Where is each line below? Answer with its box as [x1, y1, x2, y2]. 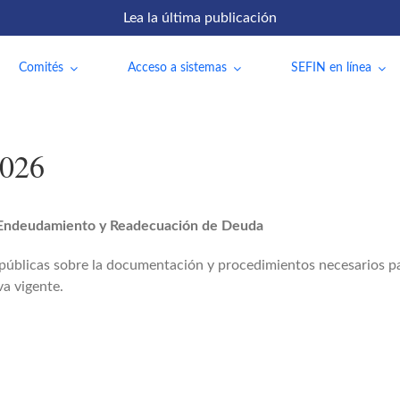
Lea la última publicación [123, 11, 277, 25]
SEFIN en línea [290, 62, 371, 75]
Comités [18, 62, 63, 75]
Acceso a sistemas [127, 62, 227, 75]
